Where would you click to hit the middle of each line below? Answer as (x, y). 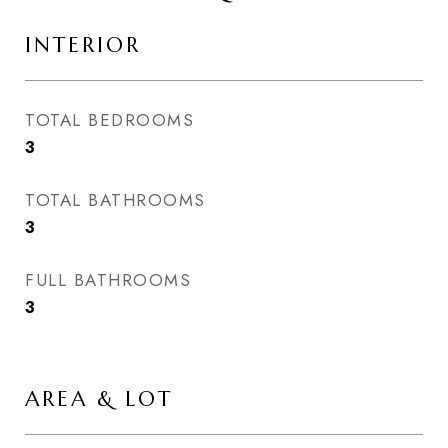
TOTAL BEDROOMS (109, 120)
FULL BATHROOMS (108, 280)
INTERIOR (83, 45)
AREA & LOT (99, 399)
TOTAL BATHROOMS (115, 200)
